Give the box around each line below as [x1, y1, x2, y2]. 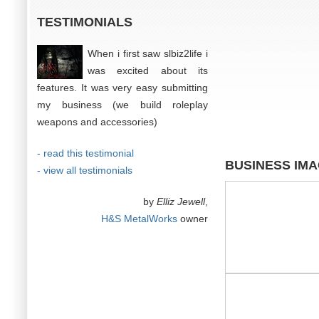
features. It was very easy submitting [37, 82, 208, 93]
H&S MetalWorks [101, 213, 177, 224]
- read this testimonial [37, 147, 134, 159]
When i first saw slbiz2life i [88, 48, 208, 59]
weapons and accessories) [37, 116, 157, 127]
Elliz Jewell [157, 196, 205, 207]
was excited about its [88, 65, 208, 76]
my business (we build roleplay [37, 99, 208, 110]
